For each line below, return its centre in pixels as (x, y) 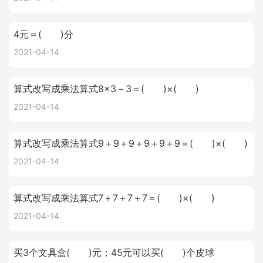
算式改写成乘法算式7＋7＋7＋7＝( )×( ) (114, 198)
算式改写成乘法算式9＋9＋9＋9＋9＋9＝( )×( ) (131, 143)
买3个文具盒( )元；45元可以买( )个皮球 (114, 252)
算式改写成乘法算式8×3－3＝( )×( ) (106, 89)
